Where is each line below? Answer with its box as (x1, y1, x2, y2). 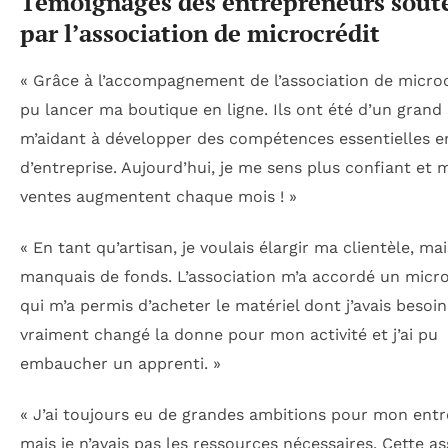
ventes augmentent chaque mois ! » (20, 186, 297, 206)
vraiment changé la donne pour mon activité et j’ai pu (20, 325, 438, 344)
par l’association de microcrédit (20, 16, 380, 49)
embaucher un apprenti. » (20, 354, 221, 373)
